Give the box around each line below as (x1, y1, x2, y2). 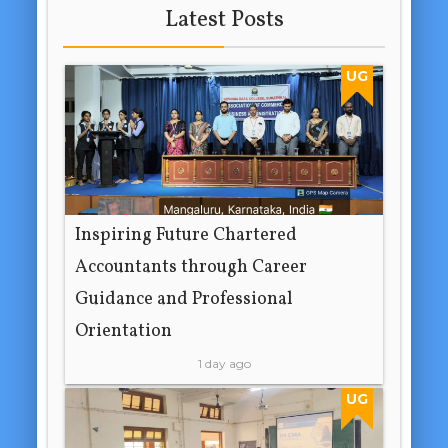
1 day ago (197, 356, 251, 372)
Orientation (75, 319, 173, 345)
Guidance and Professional (75, 287, 294, 313)
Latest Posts (164, 4, 284, 37)
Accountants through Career (75, 255, 308, 281)
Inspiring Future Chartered (75, 223, 298, 249)
